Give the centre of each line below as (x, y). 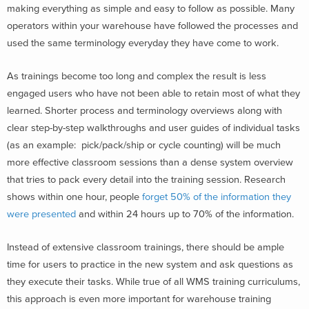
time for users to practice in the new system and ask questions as (150, 264)
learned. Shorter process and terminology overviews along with (144, 110)
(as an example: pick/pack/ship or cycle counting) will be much (144, 145)
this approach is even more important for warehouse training (139, 299)
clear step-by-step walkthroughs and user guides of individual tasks (153, 128)
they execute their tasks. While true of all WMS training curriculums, (153, 281)
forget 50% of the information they (215, 197)
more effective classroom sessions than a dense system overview (150, 162)
